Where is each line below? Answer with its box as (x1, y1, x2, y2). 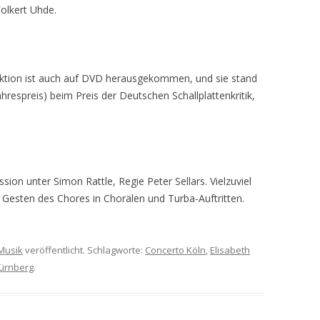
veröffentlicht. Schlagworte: (23, 244, 145, 256)
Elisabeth (210, 244, 250, 256)
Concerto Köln (145, 244, 206, 256)
